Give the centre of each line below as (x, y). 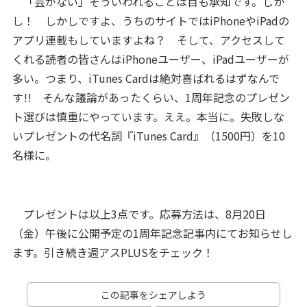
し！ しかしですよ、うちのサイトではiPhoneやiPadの (150, 21)
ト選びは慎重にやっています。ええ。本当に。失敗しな (148, 116)
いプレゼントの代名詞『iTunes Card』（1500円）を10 (148, 136)
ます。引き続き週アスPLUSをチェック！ (113, 252)
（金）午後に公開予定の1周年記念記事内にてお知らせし (152, 233)
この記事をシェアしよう (153, 295)
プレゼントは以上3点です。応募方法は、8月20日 (139, 214)
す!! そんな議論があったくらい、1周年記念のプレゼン (151, 97)
